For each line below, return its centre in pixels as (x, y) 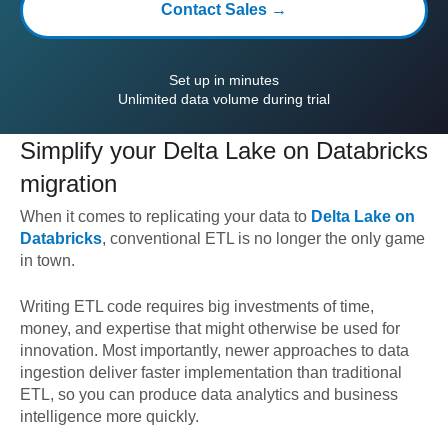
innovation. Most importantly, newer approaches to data (214, 350)
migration (68, 183)
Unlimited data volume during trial (224, 99)
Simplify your (91, 150)
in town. (47, 260)
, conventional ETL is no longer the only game (263, 238)
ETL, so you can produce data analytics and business (209, 394)
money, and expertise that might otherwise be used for (210, 328)
